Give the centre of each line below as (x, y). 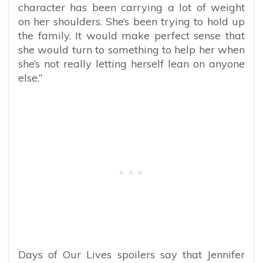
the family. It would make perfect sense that (131, 35)
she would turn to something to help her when (131, 49)
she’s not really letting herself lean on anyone (131, 63)
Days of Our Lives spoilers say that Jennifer (131, 254)
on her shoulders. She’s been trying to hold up (131, 21)
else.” (30, 77)
